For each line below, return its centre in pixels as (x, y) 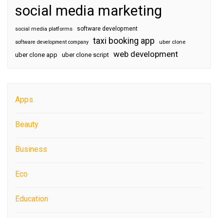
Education (32, 199)
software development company (52, 42)
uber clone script (85, 55)
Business (31, 149)
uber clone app (36, 55)
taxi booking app (124, 41)
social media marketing (89, 11)
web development (146, 54)
